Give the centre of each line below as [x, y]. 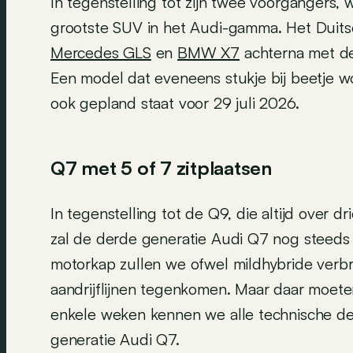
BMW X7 [209, 52]
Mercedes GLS [101, 52]
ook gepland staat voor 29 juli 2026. [175, 102]
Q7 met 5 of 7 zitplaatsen [161, 167]
